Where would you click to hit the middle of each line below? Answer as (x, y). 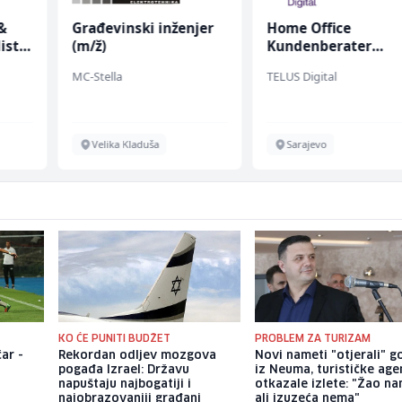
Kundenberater (319, 46)
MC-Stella (96, 77)
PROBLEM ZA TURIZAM (313, 339)
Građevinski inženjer (142, 28)
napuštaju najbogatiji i (124, 385)
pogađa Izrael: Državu (123, 371)
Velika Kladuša (125, 144)
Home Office (309, 28)
